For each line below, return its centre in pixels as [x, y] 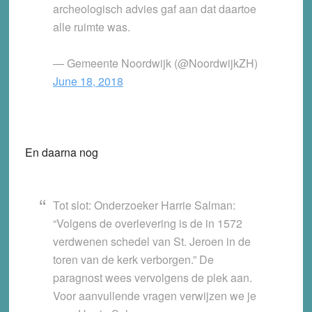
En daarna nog [61, 153]
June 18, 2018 [88, 81]
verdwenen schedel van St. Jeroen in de [151, 242]
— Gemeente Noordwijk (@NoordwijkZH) [155, 63]
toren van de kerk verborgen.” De [133, 260]
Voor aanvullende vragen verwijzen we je [154, 296]
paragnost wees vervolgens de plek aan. [152, 278]
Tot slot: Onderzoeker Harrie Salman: [144, 205]
